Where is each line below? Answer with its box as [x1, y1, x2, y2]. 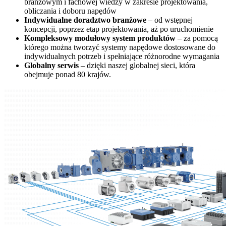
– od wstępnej [146, 16, 193, 25]
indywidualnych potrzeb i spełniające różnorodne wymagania [24, 52, 219, 61]
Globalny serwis [24, 61, 79, 70]
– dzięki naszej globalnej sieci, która [79, 61, 195, 70]
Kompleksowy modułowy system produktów [24, 34, 176, 43]
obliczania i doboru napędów [24, 7, 117, 16]
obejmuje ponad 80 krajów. [24, 70, 111, 79]
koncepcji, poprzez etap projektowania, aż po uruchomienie [24, 25, 213, 34]
